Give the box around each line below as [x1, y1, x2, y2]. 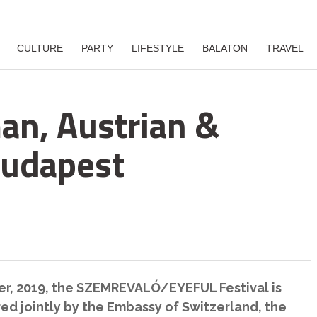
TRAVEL [266, 42, 304, 54]
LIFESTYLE [132, 42, 184, 54]
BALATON [202, 42, 248, 54]
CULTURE [17, 42, 63, 54]
